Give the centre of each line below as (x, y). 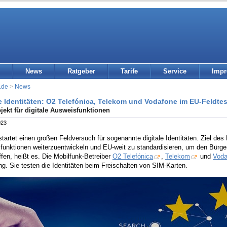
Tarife (129, 71)
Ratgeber (81, 71)
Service (175, 71)
